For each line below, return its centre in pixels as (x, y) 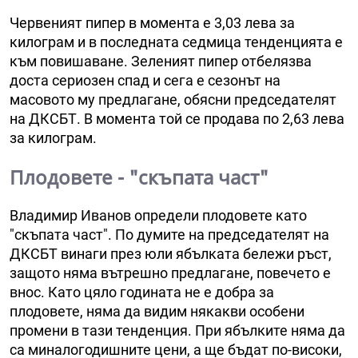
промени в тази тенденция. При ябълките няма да (177, 331)
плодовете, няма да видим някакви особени (157, 312)
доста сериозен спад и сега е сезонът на (145, 81)
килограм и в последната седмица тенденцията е (176, 42)
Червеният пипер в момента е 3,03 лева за (152, 23)
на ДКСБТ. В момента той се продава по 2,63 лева (177, 119)
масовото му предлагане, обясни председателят (173, 100)
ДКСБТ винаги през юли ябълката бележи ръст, (171, 254)
